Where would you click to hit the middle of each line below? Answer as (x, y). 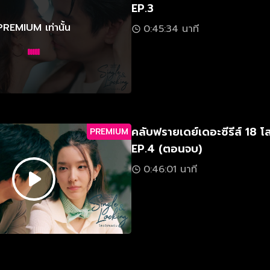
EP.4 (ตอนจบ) (167, 149)
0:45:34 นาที (171, 29)
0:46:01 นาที (170, 169)
